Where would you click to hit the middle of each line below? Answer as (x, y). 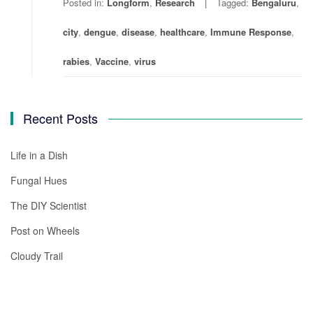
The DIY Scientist (49, 206)
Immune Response (251, 32)
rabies (76, 61)
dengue (100, 32)
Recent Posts (61, 118)
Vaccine (112, 61)
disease (138, 32)
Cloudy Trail (37, 256)
